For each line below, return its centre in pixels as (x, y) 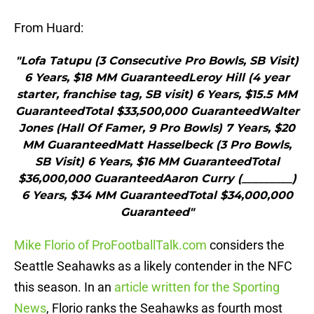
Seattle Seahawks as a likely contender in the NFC (153, 266)
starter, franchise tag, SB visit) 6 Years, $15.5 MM (157, 95)
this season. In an (64, 287)
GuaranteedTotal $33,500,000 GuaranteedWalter (157, 111)
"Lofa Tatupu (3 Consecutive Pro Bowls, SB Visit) (157, 61)
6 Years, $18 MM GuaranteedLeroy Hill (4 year (157, 78)
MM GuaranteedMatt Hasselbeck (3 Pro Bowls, (157, 145)
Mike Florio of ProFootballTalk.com (110, 245)
